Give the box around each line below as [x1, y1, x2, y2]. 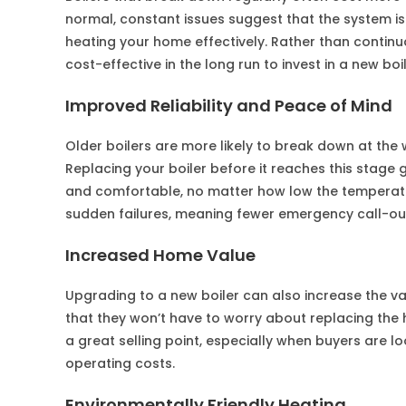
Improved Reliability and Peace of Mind [65, 94, 392, 117]
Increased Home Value [65, 244, 256, 266]
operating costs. [65, 354, 175, 372]
